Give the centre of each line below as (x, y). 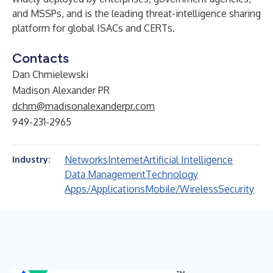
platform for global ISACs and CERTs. (94, 28)
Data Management (105, 174)
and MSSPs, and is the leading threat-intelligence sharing (136, 13)
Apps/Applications (105, 189)
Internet (126, 160)
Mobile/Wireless (182, 189)
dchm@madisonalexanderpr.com (83, 106)
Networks (86, 160)
